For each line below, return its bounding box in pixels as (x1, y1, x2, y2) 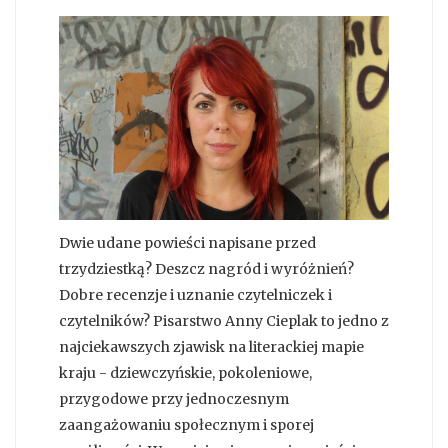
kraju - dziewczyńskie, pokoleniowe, (59, 364, 312, 383)
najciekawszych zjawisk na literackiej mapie (59, 338, 364, 357)
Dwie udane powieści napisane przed (59, 234, 316, 253)
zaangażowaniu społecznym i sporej (59, 416, 314, 435)
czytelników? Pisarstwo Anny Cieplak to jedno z (59, 312, 389, 331)
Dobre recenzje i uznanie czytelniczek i (59, 286, 332, 305)
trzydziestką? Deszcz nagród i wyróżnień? (59, 260, 354, 279)
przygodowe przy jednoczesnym (59, 390, 289, 409)
